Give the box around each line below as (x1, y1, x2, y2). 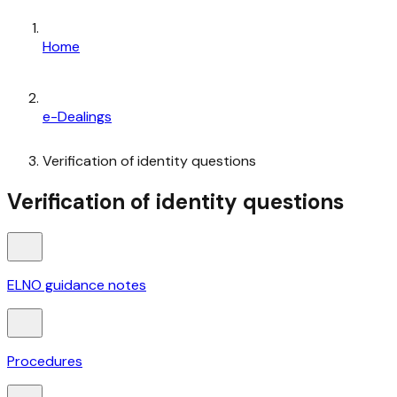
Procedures (7, 352, 82, 371)
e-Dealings (43, 106, 112, 126)
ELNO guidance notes (7, 276, 146, 295)
